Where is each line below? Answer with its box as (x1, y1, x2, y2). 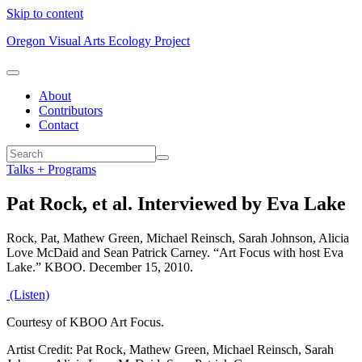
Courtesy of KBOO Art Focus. (6, 314, 164, 329)
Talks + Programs (6, 162, 96, 176)
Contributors (39, 103, 103, 117)
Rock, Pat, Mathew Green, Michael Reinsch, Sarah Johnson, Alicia (6, 230, 349, 245)
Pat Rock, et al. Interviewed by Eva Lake (6, 192, 346, 214)
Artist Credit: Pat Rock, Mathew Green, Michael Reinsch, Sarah (6, 342, 334, 356)
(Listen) (6, 287, 49, 301)
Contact (39, 118, 78, 132)
